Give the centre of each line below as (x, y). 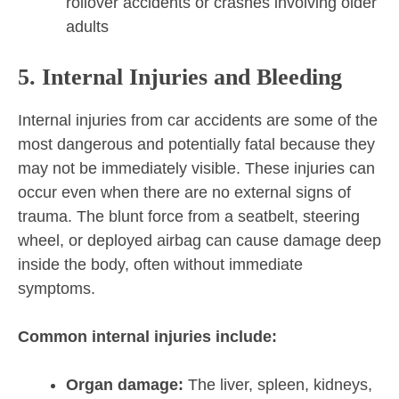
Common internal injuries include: (147, 337)
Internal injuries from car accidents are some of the (198, 121)
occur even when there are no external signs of (184, 193)
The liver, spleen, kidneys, (278, 385)
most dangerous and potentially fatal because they (196, 145)
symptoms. (57, 289)
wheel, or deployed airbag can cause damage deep (199, 241)
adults (87, 27)
